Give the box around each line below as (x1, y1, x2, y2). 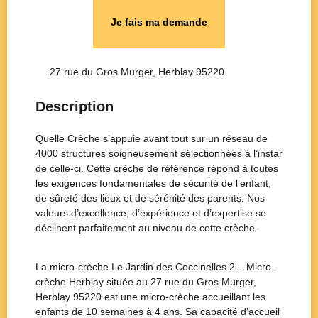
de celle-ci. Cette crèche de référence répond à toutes (35, 162, 278, 174)
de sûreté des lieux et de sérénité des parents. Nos (35, 192, 265, 204)
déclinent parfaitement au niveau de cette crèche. (35, 221, 258, 234)
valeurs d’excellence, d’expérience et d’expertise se (35, 207, 266, 219)
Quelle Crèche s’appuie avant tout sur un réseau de (35, 132, 268, 144)
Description (35, 98, 114, 114)
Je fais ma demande (111, 16, 207, 28)
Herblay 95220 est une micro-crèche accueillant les (35, 291, 265, 303)
